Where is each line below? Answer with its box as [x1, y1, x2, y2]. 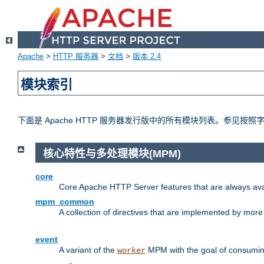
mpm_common [35, 196, 94, 206]
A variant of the [59, 245, 117, 255]
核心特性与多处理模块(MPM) [42, 148, 181, 160]
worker [117, 245, 146, 255]
